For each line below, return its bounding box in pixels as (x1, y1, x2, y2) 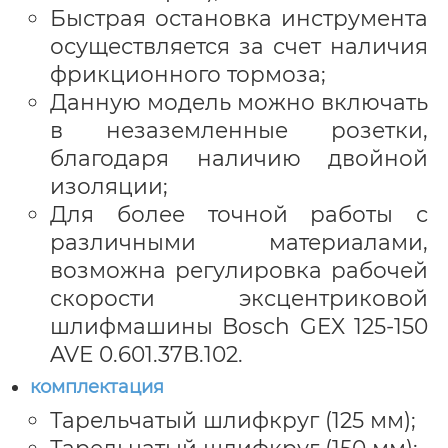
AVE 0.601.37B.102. (50, 340, 243, 367)
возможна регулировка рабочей (50, 256, 428, 283)
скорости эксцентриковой (50, 284, 428, 311)
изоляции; (50, 172, 168, 199)
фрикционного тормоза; (50, 60, 326, 87)
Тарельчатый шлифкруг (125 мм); (50, 406, 416, 433)
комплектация (30, 375, 164, 398)
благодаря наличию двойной (50, 144, 428, 171)
